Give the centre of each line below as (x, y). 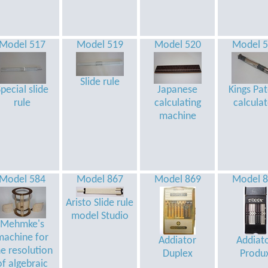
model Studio (100, 216)
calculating (177, 103)
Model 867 (100, 180)
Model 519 (100, 45)
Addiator (177, 241)
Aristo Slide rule (100, 203)
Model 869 (177, 180)
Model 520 (177, 45)
